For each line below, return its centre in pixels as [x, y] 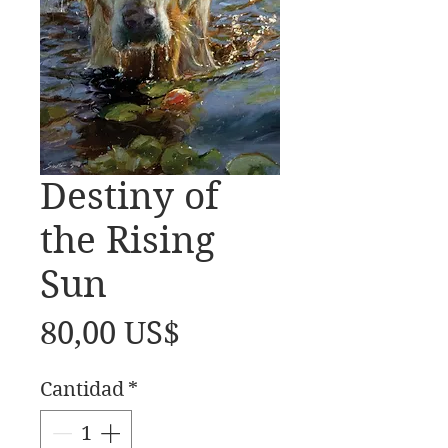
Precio [226, 333]
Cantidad [82, 390]
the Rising [127, 241]
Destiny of [129, 197]
